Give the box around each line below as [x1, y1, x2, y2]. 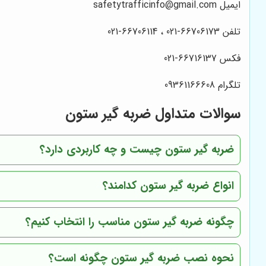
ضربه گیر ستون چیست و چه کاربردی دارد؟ [40, 141, 235, 159]
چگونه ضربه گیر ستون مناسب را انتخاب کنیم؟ [26, 213, 235, 232]
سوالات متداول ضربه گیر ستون [65, 103, 241, 126]
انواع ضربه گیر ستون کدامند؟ [103, 177, 235, 195]
